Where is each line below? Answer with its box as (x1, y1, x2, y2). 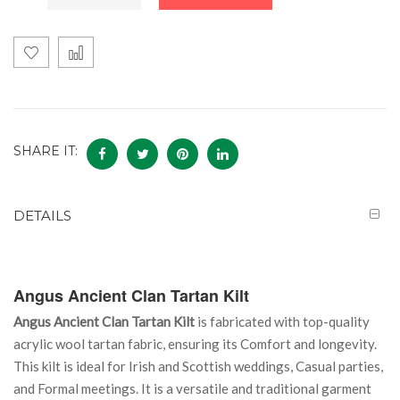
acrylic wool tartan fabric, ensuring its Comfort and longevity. (13, 335, 377, 352)
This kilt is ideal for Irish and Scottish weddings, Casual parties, (13, 357, 383, 374)
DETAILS (13, 206, 71, 224)
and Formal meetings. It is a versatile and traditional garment (13, 379, 371, 396)
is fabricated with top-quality (195, 312, 370, 329)
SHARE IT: (13, 143, 78, 160)
